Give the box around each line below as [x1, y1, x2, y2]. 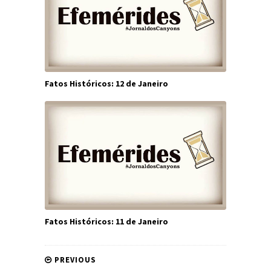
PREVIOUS [52, 255, 96, 266]
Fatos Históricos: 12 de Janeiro [45, 78, 168, 90]
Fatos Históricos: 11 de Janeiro [45, 216, 168, 227]
